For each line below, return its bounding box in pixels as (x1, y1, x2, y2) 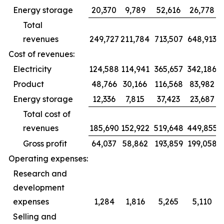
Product (13, 79, 60, 89)
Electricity (13, 64, 67, 74)
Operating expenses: (8, 153, 88, 163)
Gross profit (23, 138, 83, 148)
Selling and (13, 211, 56, 221)
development (13, 182, 64, 192)
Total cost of (23, 109, 70, 119)
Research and (13, 168, 67, 178)
